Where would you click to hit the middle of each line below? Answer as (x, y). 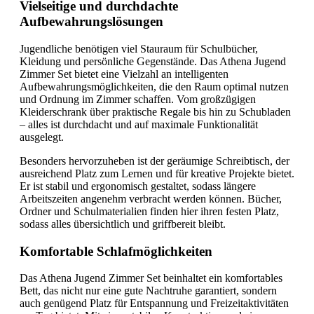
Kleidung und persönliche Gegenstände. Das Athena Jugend (153, 61)
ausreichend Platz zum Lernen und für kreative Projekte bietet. (157, 173)
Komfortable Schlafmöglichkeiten (116, 251)
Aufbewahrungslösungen (91, 22)
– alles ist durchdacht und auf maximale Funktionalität (139, 124)
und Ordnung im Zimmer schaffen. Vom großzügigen (138, 99)
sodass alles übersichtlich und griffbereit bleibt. (123, 224)
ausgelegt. (42, 137)
